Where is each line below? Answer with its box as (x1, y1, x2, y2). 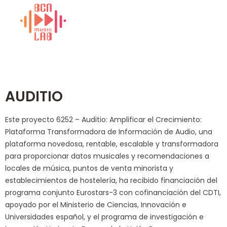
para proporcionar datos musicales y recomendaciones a (5, 151, 209, 162)
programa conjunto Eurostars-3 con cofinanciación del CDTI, (5, 187, 221, 198)
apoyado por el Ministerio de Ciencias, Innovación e (5, 200, 186, 210)
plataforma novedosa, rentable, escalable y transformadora (5, 139, 218, 149)
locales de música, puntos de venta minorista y (5, 163, 173, 174)
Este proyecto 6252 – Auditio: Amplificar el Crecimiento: (5, 115, 202, 125)
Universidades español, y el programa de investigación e (5, 212, 204, 222)
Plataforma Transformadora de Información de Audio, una (5, 127, 212, 137)
